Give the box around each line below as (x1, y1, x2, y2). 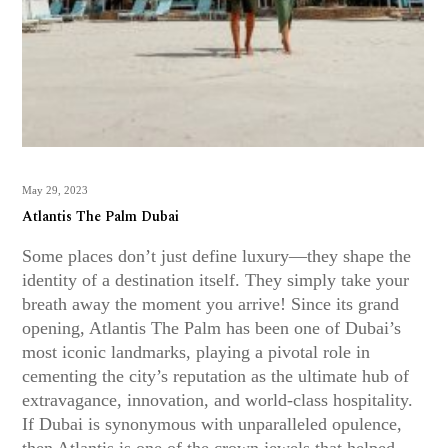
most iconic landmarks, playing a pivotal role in (22, 341, 371, 362)
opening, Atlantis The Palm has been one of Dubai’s (22, 317, 402, 338)
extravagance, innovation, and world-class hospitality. (22, 389, 414, 410)
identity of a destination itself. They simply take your (22, 269, 410, 290)
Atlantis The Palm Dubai (22, 205, 180, 227)
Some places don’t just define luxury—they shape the (22, 245, 412, 266)
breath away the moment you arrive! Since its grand (22, 293, 400, 314)
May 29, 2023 (22, 183, 89, 196)
